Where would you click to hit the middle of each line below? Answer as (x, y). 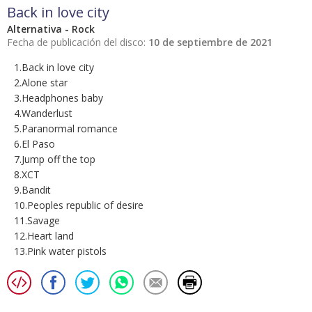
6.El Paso (34, 144)
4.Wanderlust (43, 114)
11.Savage (37, 221)
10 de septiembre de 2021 (210, 42)
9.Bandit (32, 190)
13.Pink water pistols (60, 251)
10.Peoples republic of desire (79, 205)
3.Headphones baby (58, 98)
